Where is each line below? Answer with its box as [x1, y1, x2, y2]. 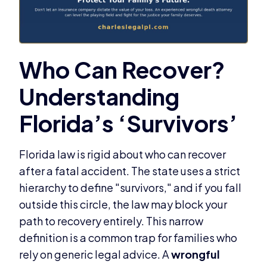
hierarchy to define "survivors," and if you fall [19, 181, 242, 195]
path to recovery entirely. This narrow [19, 214, 204, 228]
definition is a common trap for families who [19, 231, 238, 245]
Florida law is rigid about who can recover [19, 147, 226, 162]
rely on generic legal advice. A [19, 247, 172, 262]
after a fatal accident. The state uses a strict [19, 164, 241, 178]
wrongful [171, 247, 221, 262]
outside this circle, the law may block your [19, 197, 228, 212]
